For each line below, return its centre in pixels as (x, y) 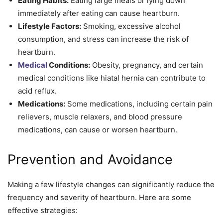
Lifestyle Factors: (50, 26)
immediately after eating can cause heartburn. (99, 13)
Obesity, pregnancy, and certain (147, 65)
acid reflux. (37, 91)
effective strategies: (43, 210)
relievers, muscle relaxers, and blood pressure (100, 116)
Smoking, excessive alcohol (131, 26)
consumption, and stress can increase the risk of (103, 39)
